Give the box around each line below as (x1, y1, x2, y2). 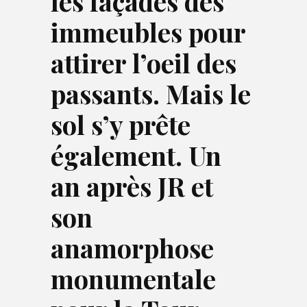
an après (51, 169, 158, 204)
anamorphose (51, 230, 214, 265)
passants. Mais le (51, 76, 251, 111)
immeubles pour (51, 14, 245, 49)
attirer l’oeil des (51, 45, 236, 80)
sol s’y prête (51, 107, 191, 142)
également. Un (51, 138, 221, 173)
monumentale (51, 261, 216, 296)
